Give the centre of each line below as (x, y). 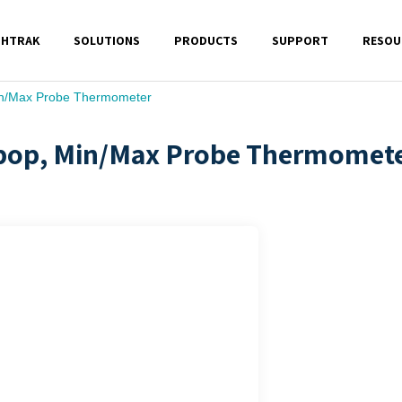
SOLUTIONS (106, 40)
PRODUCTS (205, 40)
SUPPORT (300, 40)
